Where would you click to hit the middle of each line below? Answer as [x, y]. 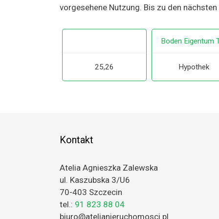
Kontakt [77, 140]
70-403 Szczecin [91, 192]
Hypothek [194, 67]
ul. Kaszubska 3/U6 [95, 180]
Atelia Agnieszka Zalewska [109, 167]
